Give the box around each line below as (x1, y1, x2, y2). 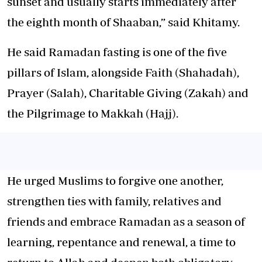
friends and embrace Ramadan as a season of (7, 214, 245, 228)
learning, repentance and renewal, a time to (7, 235, 236, 249)
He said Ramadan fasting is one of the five (7, 44, 227, 58)
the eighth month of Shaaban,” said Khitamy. (7, 15, 240, 29)
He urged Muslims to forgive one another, (7, 173, 223, 187)
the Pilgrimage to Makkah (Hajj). (7, 106, 178, 120)
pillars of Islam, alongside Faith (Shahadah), (7, 65, 239, 79)
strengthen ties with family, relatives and (7, 194, 222, 208)
